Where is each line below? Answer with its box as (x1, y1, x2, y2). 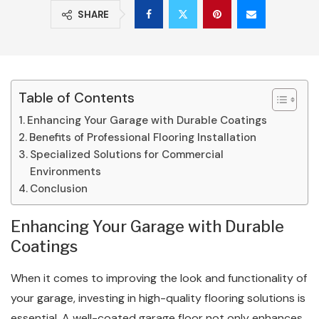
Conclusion (30, 182, 88, 196)
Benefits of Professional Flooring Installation (29, 130, 257, 145)
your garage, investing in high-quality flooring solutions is (11, 291, 305, 305)
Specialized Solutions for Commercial (30, 147, 224, 162)
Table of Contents (19, 89, 135, 108)
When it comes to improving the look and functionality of (11, 271, 307, 286)
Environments (30, 164, 102, 179)
